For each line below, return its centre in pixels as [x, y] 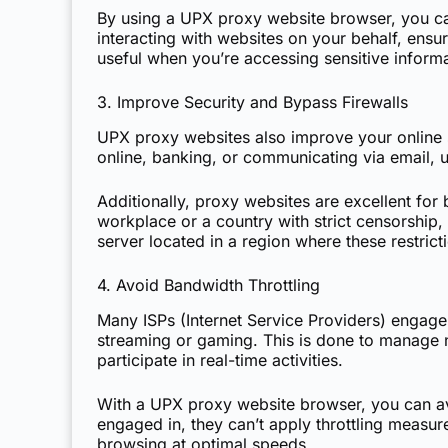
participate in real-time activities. [220, 359]
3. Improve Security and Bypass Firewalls [252, 102]
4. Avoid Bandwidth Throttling [208, 284]
